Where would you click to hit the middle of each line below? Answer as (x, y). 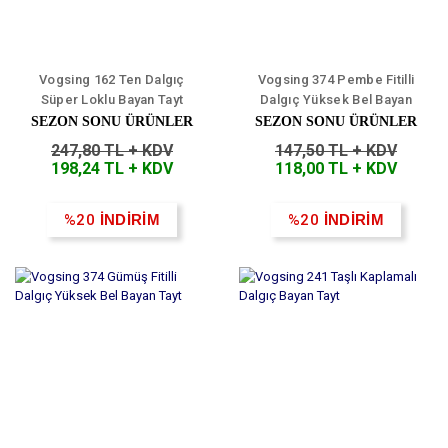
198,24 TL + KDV (112, 169)
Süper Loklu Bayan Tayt (112, 100)
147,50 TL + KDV (336, 151)
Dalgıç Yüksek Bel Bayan (336, 100)
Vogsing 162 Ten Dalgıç (112, 80)
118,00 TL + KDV (336, 169)
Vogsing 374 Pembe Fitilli (336, 80)
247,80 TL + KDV (112, 151)
